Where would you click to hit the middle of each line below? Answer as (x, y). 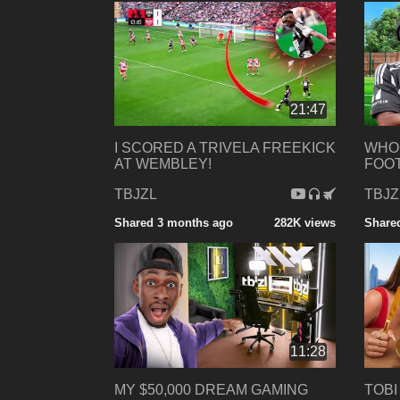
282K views (304, 223)
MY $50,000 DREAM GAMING (211, 389)
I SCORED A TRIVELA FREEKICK (225, 148)
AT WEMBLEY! (163, 164)
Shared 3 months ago (174, 223)
